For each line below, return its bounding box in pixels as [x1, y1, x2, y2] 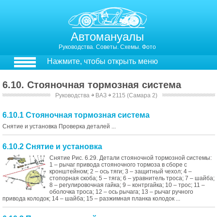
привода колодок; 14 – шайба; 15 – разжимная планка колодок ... [2, 195, 180, 202]
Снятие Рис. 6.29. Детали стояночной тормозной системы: [49, 155, 212, 161]
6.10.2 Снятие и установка [2, 142, 102, 151]
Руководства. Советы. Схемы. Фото [59, 44, 156, 50]
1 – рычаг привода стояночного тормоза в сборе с [49, 161, 187, 168]
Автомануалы [71, 30, 144, 43]
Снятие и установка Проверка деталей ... [2, 123, 116, 130]
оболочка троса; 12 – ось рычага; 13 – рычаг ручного [49, 188, 193, 195]
